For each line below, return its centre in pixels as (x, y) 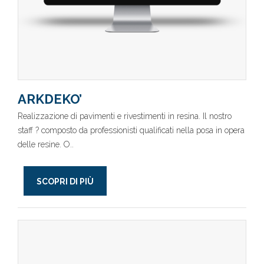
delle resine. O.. (46, 144)
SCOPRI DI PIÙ (65, 181)
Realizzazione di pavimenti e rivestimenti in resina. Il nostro (125, 116)
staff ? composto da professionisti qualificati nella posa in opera (131, 130)
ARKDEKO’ (50, 99)
